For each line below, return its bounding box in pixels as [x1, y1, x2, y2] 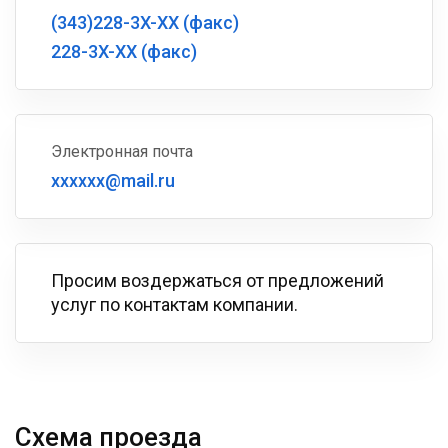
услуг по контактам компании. [51, 294, 298, 315]
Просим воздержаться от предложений [51, 270, 384, 291]
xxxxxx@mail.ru [51, 170, 175, 191]
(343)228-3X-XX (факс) [51, 12, 239, 33]
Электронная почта [51, 142, 193, 161]
